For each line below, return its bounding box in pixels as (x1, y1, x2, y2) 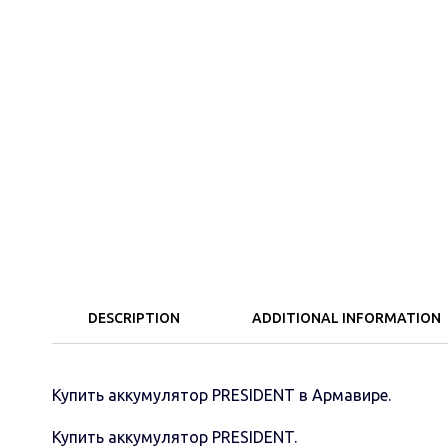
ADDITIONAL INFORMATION (252, 310, 441, 326)
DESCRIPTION (88, 310, 180, 326)
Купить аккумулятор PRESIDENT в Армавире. (52, 386, 391, 404)
